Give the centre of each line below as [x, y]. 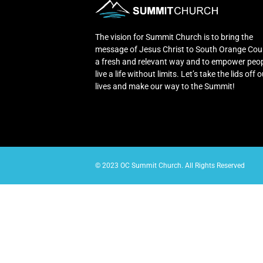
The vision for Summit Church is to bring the [174, 37]
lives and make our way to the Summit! [165, 87]
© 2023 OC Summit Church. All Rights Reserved [170, 166]
